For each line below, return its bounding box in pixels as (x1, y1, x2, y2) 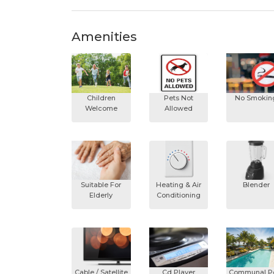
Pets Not (163, 93, 193, 102)
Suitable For (81, 180, 122, 190)
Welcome (84, 103, 117, 113)
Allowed (164, 103, 193, 113)
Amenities (72, 29, 137, 45)
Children (86, 93, 116, 102)
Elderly (89, 191, 113, 200)
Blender (242, 180, 270, 190)
